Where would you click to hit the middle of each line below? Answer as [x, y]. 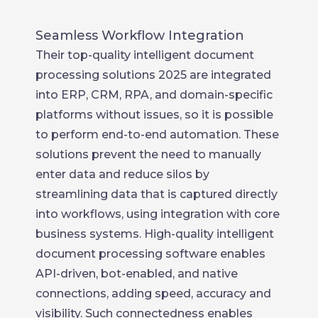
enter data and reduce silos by [122, 174]
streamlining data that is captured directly [157, 194]
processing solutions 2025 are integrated [153, 75]
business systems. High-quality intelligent [155, 234]
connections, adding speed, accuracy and [153, 293]
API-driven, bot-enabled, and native [137, 273]
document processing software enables [150, 253]
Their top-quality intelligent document [145, 55]
